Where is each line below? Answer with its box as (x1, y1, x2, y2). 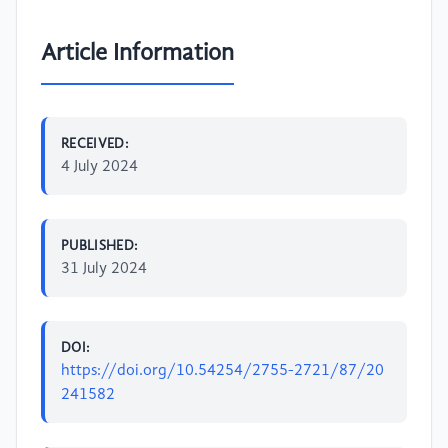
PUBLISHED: (61, 238, 139, 253)
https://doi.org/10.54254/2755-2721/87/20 (61, 362, 384, 379)
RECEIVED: (61, 136, 130, 151)
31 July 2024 (61, 260, 147, 277)
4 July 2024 (61, 158, 138, 175)
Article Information (41, 41, 234, 66)
